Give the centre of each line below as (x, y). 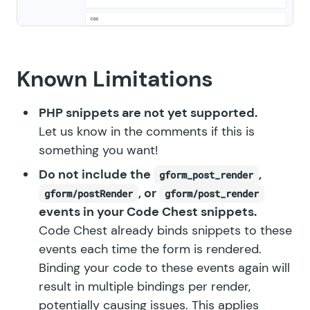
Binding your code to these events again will (164, 268)
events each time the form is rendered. (150, 249)
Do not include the (96, 175)
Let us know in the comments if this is (147, 132)
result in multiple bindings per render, (145, 287)
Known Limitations (115, 79)
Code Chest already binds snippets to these (165, 231)
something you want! (98, 151)
